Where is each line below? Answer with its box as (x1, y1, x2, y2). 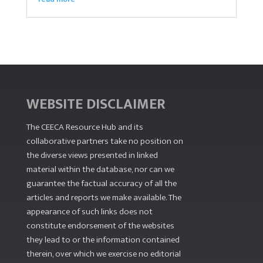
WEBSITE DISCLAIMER (26, 92, 166, 117)
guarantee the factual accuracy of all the (26, 176, 177, 191)
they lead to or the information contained (26, 232, 180, 248)
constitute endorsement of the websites (26, 218, 174, 234)
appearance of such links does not (26, 204, 153, 220)
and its (116, 120, 143, 135)
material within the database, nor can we (26, 162, 174, 177)
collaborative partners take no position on (26, 134, 183, 149)
